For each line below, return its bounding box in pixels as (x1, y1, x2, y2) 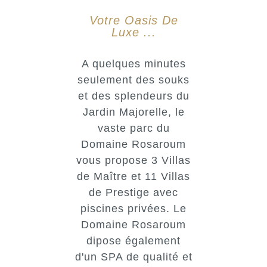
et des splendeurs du (77, 89, 190, 102)
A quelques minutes (81, 57, 186, 70)
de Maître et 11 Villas (77, 170, 190, 182)
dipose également (86, 234, 181, 247)
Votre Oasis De (89, 13, 178, 27)
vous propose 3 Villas (76, 154, 191, 166)
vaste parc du (97, 122, 170, 134)
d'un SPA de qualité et (74, 250, 193, 263)
